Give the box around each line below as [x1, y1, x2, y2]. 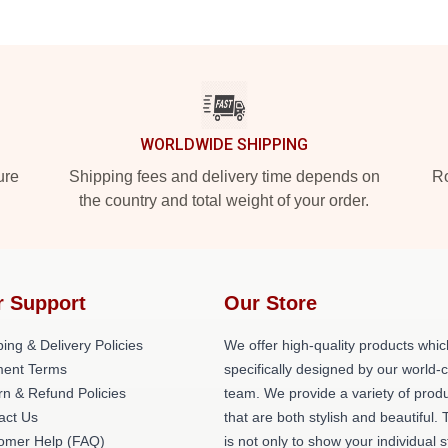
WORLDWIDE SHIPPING [140, 135, 308, 154]
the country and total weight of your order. [79, 192, 369, 209]
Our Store [224, 292, 317, 314]
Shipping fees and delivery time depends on [68, 168, 380, 185]
